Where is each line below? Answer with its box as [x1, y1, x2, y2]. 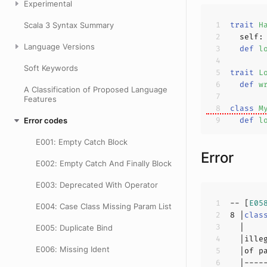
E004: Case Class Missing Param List [36, 201, 172, 211]
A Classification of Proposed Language [24, 85, 167, 94]
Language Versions [24, 42, 95, 51]
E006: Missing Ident [36, 244, 110, 254]
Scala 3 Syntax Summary [24, 20, 114, 30]
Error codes [24, 116, 67, 125]
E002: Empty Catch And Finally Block [36, 159, 172, 168]
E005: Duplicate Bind [36, 223, 113, 232]
